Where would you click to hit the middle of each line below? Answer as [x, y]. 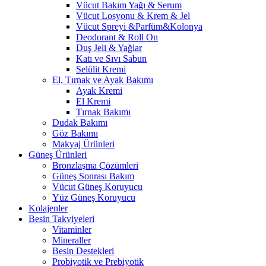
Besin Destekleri [83, 251]
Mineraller [72, 240]
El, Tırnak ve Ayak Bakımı [103, 80]
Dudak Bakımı [80, 122]
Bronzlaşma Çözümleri [95, 165]
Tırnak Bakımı [103, 112]
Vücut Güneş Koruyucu [97, 186]
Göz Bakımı [75, 133]
